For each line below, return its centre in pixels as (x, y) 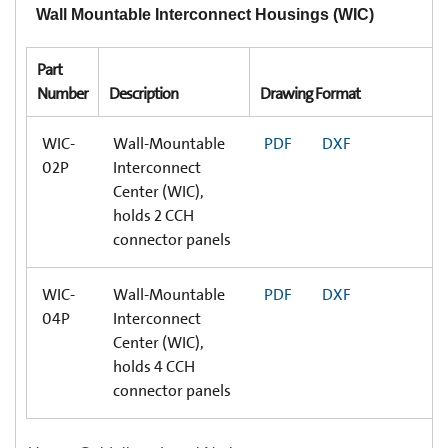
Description (143, 93)
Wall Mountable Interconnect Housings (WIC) (205, 14)
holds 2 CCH (153, 215)
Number (62, 93)
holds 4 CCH (154, 366)
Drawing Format (310, 93)
